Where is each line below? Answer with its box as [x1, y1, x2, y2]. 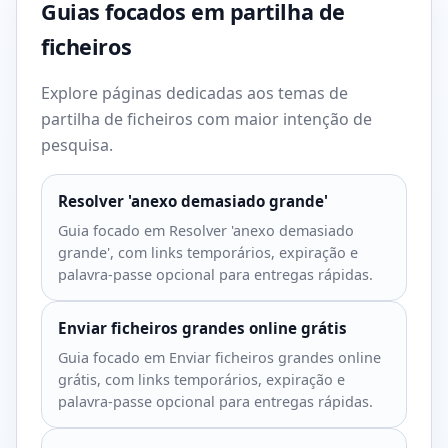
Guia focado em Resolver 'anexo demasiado [58, 221, 354, 240]
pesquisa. [41, 134, 113, 156]
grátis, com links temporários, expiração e [58, 370, 345, 389]
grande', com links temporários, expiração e [58, 243, 358, 262]
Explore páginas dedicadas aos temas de [41, 82, 348, 104]
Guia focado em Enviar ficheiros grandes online [58, 348, 381, 367]
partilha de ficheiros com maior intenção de [41, 108, 372, 130]
